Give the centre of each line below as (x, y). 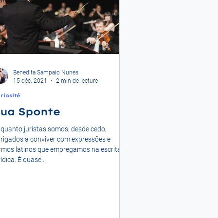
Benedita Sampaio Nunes (46, 73)
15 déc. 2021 (30, 81)
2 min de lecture (77, 81)
